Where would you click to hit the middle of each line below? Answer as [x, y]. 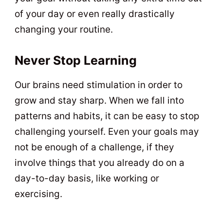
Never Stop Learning [76, 61]
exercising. [38, 194]
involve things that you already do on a [100, 163]
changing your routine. [64, 29]
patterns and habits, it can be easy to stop [107, 116]
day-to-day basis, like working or [87, 179]
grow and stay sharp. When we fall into [99, 101]
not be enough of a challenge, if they [94, 147]
